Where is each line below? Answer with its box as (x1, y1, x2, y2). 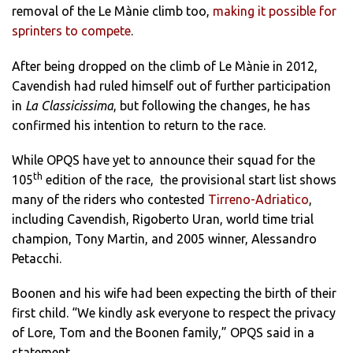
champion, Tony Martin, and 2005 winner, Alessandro (12, 231, 317, 246)
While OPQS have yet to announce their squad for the (12, 152, 315, 167)
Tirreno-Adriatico (208, 191, 309, 206)
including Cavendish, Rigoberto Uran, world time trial (12, 211, 314, 226)
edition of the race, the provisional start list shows (43, 172, 336, 187)
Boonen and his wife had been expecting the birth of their (12, 285, 336, 300)
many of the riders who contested (12, 191, 208, 206)
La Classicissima (25, 98, 113, 113)
